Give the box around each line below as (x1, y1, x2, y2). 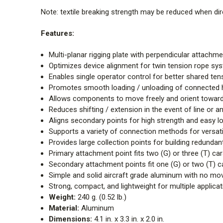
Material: (49, 203, 80, 213)
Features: (41, 28, 74, 38)
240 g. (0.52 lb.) (76, 192, 127, 202)
